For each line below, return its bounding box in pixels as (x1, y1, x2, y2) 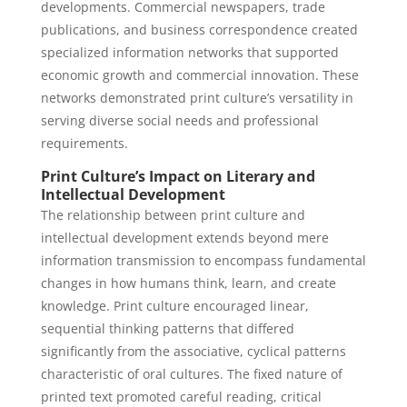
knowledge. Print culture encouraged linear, (40, 297, 309, 314)
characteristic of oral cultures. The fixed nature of (40, 365, 342, 382)
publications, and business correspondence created (40, 21, 358, 38)
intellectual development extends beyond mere (40, 229, 329, 246)
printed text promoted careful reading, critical (40, 388, 322, 405)
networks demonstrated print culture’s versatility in (40, 89, 353, 106)
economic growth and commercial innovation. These (40, 66, 359, 84)
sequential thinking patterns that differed (40, 320, 294, 337)
